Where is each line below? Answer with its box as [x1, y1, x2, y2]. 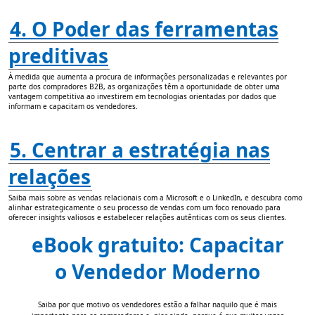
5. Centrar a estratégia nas [10, 136, 270, 164]
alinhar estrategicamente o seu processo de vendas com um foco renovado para [8, 202, 281, 213]
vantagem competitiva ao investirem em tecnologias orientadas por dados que [8, 91, 276, 102]
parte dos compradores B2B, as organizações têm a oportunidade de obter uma [8, 82, 280, 92]
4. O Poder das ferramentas [10, 15, 278, 43]
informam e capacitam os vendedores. [8, 101, 138, 112]
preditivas [8, 42, 108, 70]
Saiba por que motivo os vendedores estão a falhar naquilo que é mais [38, 300, 277, 310]
